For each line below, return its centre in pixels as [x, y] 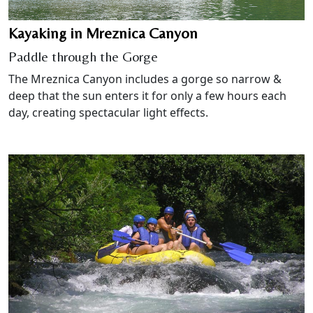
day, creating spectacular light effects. [108, 112]
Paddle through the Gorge [83, 56]
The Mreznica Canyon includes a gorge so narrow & [145, 79]
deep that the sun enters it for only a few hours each [147, 95]
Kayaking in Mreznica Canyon [103, 33]
